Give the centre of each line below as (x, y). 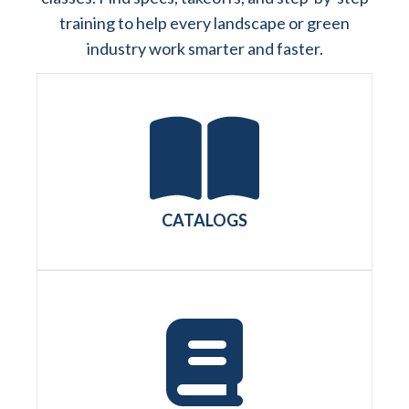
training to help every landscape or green (204, 23)
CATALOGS (204, 220)
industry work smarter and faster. (204, 49)
